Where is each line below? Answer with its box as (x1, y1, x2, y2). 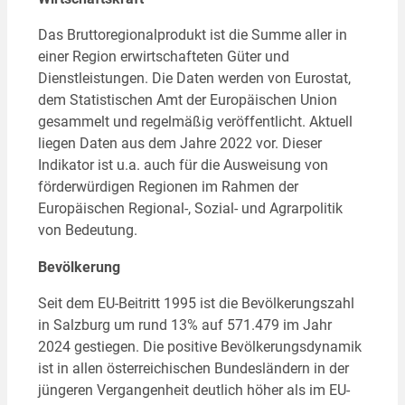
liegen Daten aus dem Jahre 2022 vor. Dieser (37, 135, 322, 153)
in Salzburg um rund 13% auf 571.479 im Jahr (37, 316, 332, 334)
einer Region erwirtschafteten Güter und (37, 48, 289, 66)
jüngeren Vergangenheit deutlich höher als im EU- (37, 381, 350, 399)
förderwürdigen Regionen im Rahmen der (37, 178, 298, 196)
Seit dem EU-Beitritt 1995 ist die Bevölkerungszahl (37, 294, 354, 312)
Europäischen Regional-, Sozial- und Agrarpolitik (37, 200, 343, 218)
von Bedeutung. (37, 221, 137, 240)
